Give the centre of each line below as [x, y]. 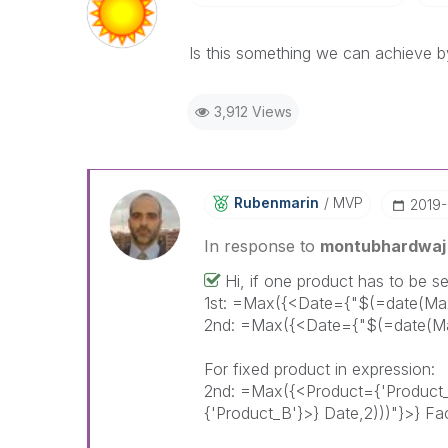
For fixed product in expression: [319, 369]
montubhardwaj [382, 246]
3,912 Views [252, 111]
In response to [261, 246]
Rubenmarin [276, 202]
